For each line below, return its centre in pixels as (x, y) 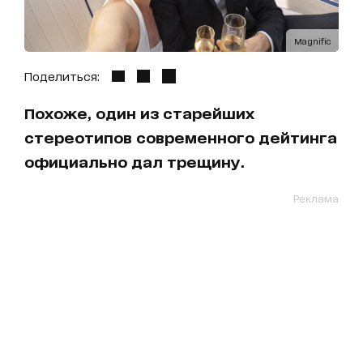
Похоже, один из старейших (139, 113)
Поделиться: (62, 76)
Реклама (316, 199)
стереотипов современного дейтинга (181, 137)
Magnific (312, 41)
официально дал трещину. (135, 162)
